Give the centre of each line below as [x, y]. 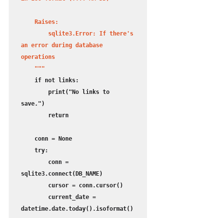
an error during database [62, 45]
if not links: [28, 81]
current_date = [35, 197]
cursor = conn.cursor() [35, 186]
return [35, 116]
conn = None [28, 139]
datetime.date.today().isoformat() [77, 209]
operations [38, 57]
